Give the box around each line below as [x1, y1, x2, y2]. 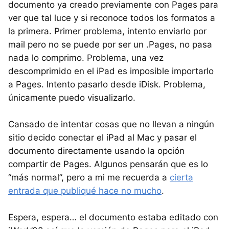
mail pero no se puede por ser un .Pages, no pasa [8, 39, 212, 50]
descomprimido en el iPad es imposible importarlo [8, 65, 214, 76]
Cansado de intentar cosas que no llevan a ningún [8, 119, 214, 129]
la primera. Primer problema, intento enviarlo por [8, 26, 207, 36]
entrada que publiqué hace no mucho [8, 185, 162, 196]
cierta [170, 172, 193, 182]
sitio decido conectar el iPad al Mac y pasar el [8, 132, 197, 143]
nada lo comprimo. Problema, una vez [8, 52, 164, 63]
